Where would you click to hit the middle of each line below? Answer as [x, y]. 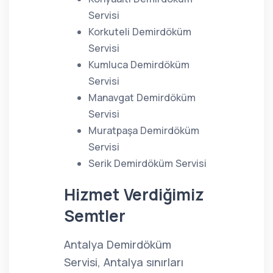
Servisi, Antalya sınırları [124, 262]
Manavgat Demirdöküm [142, 97]
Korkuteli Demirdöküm [140, 32]
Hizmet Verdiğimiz [134, 194]
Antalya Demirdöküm [118, 244]
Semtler [95, 216]
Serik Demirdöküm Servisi [147, 163]
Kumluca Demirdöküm [139, 65]
